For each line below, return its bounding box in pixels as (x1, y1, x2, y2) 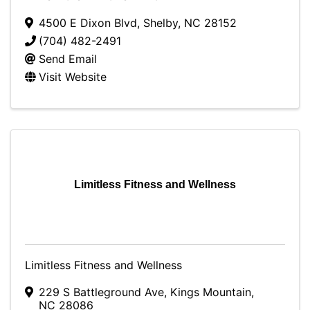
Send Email (39, 52, 97, 66)
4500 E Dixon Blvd (39, 16, 137, 30)
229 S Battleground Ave (39, 285, 164, 299)
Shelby (143, 16, 178, 30)
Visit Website (39, 70, 107, 84)
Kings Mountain (170, 285, 251, 299)
